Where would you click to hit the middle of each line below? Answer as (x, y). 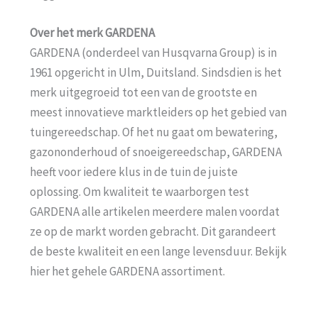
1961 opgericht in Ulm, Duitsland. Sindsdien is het (156, 72)
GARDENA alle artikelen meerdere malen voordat (155, 211)
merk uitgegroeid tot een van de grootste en (143, 92)
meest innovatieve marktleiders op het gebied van (158, 112)
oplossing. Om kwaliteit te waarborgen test (139, 191)
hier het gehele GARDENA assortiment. (127, 271)
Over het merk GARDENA (92, 32)
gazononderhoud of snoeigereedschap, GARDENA (156, 152)
